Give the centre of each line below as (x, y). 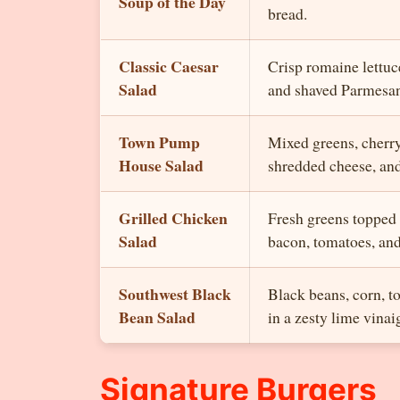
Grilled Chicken (173, 217)
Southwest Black (175, 293)
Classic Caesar (169, 66)
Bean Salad (157, 317)
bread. (287, 13)
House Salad (161, 165)
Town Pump (159, 142)
